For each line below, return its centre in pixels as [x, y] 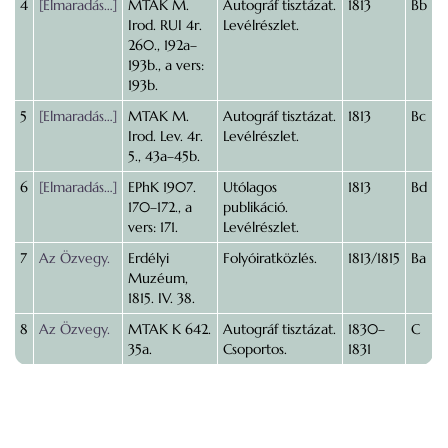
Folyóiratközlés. [270, 258]
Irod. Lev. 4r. [165, 136]
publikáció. [255, 207]
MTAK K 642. [169, 329]
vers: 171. [153, 227]
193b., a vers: [166, 65]
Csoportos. [255, 349]
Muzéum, [158, 278]
